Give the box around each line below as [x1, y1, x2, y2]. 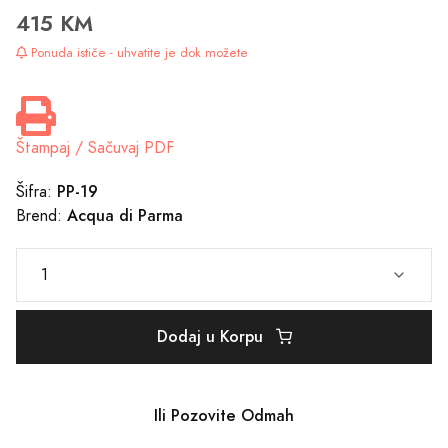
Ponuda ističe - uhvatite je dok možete [27, 43, 248, 61]
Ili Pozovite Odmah [154, 403, 294, 427]
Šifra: [16, 180, 57, 203]
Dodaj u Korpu [156, 324, 268, 348]
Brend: [16, 204, 67, 227]
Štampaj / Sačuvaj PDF [16, 136, 174, 159]
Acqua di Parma [67, 203, 183, 227]
